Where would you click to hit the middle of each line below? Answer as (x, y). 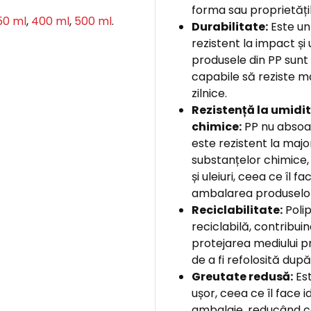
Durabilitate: (229, 27)
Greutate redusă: (242, 277)
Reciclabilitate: (237, 210)
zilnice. (209, 93)
